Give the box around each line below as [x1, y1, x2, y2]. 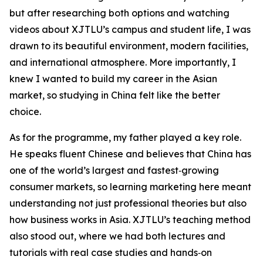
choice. [9, 105, 41, 117]
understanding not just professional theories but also [9, 197, 247, 209]
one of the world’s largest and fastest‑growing [9, 164, 219, 176]
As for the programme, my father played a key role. [9, 131, 241, 143]
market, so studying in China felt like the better [9, 89, 220, 101]
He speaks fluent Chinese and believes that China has [9, 147, 251, 160]
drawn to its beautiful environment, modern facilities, [9, 39, 248, 52]
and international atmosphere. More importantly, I [9, 56, 236, 68]
